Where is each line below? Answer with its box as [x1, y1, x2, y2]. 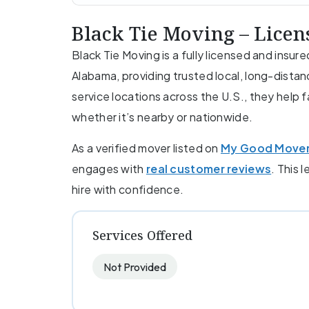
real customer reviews [146, 161, 272, 176]
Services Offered [92, 226, 192, 243]
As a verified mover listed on [72, 140, 221, 155]
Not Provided [103, 259, 166, 274]
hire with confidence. [72, 181, 184, 197]
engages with [72, 161, 146, 176]
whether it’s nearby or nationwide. [72, 109, 253, 124]
